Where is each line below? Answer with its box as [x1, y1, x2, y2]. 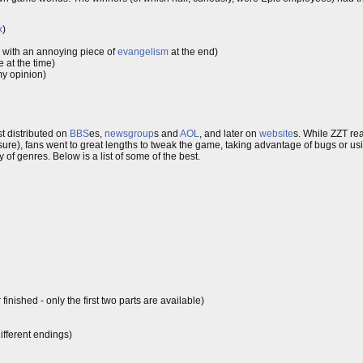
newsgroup [105, 127, 154, 139]
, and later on [199, 127, 259, 139]
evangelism [117, 45, 169, 58]
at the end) [169, 45, 218, 58]
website [259, 127, 293, 139]
